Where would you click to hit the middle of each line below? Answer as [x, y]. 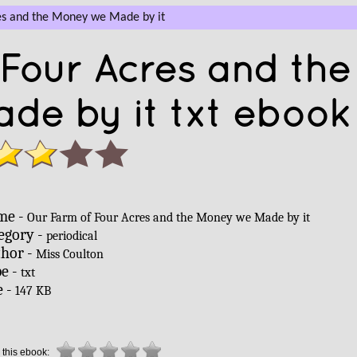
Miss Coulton [69, 254]
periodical [71, 236]
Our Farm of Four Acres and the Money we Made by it [168, 218]
